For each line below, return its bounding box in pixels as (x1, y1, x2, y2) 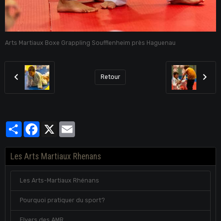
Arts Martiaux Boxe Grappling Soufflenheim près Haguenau (5, 39, 176, 46)
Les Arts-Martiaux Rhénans (19, 177, 99, 184)
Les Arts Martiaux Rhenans (10, 151, 101, 161)
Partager (22, 121, 47, 129)
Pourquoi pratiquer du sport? (19, 197, 105, 204)
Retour (100, 74, 120, 81)
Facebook (39, 121, 68, 129)
